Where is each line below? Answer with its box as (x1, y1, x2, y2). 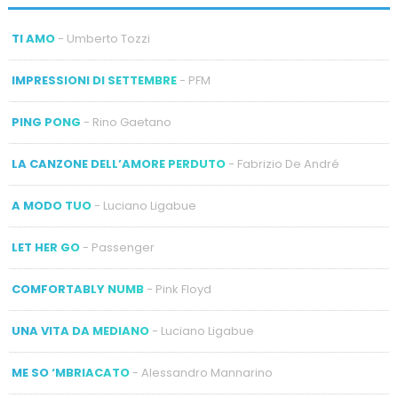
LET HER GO (11, 239, 80, 257)
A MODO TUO (11, 197, 92, 215)
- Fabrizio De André (225, 155, 339, 173)
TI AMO (11, 30, 55, 48)
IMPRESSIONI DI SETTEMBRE (11, 72, 177, 90)
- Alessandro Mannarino (129, 364, 273, 382)
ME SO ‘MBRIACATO (11, 364, 130, 382)
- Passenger (79, 239, 155, 257)
